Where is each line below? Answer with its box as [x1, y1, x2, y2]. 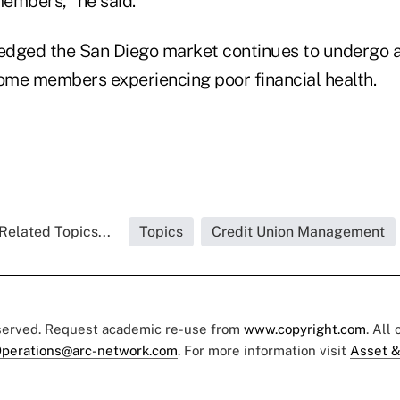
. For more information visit [178, 342, 350, 358]
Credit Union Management [211, 222, 385, 240]
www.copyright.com [244, 321, 366, 337]
